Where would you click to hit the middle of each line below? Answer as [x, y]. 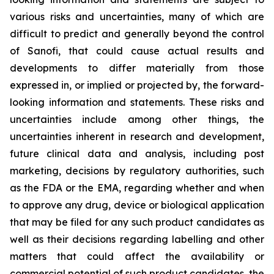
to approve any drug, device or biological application [137, 205]
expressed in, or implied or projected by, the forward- [137, 85]
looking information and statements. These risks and [137, 102]
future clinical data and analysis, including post [137, 154]
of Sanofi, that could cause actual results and [137, 51]
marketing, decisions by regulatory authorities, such [137, 171]
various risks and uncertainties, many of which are [137, 17]
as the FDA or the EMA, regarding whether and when [137, 188]
